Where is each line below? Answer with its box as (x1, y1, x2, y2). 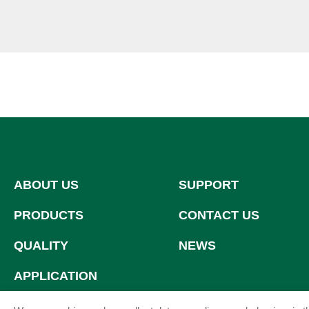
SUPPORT (178, 178, 239, 192)
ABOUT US (14, 178, 79, 192)
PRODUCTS (14, 208, 83, 223)
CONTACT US (178, 208, 259, 223)
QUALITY (14, 239, 68, 253)
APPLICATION (14, 269, 97, 283)
